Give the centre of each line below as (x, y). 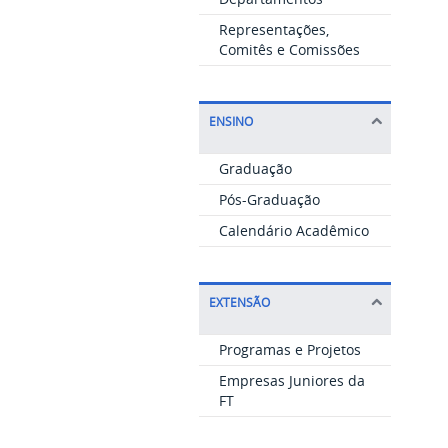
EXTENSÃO (239, 302)
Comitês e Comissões (289, 49)
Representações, (273, 29)
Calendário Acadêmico (293, 230)
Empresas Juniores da (291, 380)
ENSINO (230, 121)
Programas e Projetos (289, 349)
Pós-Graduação (269, 199)
